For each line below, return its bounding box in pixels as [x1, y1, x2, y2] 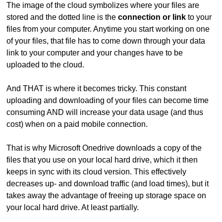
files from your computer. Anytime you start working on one [6, 24, 210, 33]
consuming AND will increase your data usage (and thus [6, 108, 204, 116]
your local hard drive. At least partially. [6, 203, 139, 212]
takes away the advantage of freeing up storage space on [6, 191, 207, 200]
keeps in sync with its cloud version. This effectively [6, 167, 187, 176]
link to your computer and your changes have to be [6, 48, 183, 57]
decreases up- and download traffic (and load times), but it [6, 179, 209, 188]
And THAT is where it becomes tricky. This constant [6, 84, 187, 93]
